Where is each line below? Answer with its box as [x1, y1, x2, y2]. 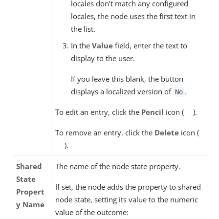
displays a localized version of [71, 87, 173, 97]
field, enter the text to [113, 41, 187, 51]
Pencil [141, 107, 164, 117]
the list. [71, 24, 95, 34]
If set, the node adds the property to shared [55, 182, 201, 192]
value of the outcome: [55, 207, 129, 218]
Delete [154, 128, 179, 138]
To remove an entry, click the [55, 128, 154, 138]
